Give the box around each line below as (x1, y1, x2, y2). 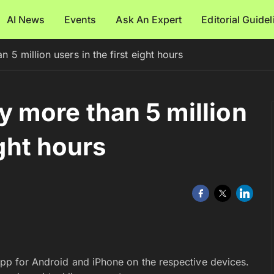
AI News (6, 13, 45, 26)
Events (64, 13, 97, 26)
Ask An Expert (116, 13, 182, 26)
